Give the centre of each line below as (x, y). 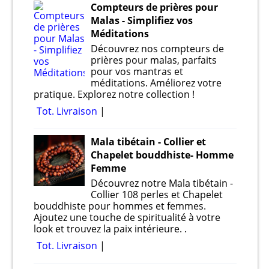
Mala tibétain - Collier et (148, 142)
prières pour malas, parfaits (154, 60)
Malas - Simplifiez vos (142, 21)
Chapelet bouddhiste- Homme (162, 155)
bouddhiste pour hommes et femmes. (120, 206)
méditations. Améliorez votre (156, 83)
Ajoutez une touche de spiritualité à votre (127, 218)
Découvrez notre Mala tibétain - (162, 183)
